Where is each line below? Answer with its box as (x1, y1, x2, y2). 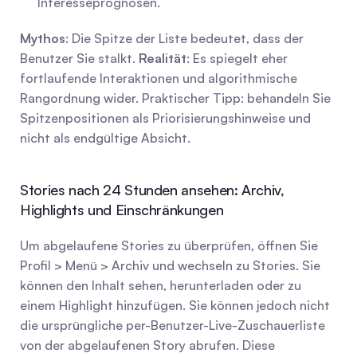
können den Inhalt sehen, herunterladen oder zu (20, 277, 301, 293)
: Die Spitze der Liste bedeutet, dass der (65, 30, 304, 46)
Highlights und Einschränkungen (20, 201, 224, 218)
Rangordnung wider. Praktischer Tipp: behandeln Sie (20, 90, 331, 106)
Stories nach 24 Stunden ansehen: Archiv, (20, 181, 284, 198)
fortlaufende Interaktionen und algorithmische (20, 70, 297, 86)
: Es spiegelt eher (186, 50, 288, 66)
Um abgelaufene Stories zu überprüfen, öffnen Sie (20, 237, 318, 253)
